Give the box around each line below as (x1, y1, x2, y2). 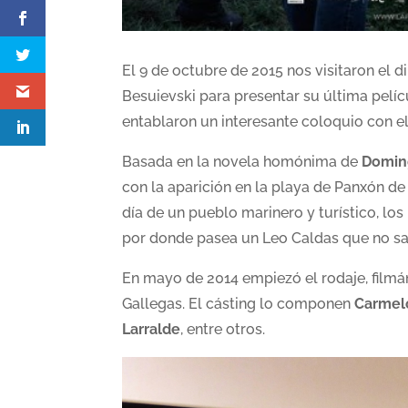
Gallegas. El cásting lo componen (122, 294, 355, 312)
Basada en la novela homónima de (122, 152, 362, 170)
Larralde (122, 320, 181, 338)
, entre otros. (180, 320, 266, 338)
